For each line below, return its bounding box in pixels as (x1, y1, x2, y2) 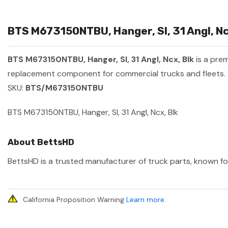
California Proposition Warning (23, 195, 126, 205)
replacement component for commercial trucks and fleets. (8, 68, 225, 79)
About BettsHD (8, 137, 74, 148)
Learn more (126, 195, 164, 205)
